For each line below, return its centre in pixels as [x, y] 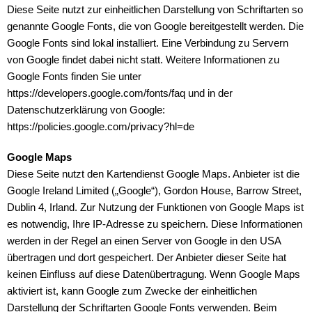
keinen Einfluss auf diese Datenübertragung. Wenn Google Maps [154, 274]
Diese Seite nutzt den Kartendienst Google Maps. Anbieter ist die [153, 174]
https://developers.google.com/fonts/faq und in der [120, 93]
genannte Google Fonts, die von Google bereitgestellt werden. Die [155, 26]
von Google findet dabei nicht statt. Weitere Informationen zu [143, 60]
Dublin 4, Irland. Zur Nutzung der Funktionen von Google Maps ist [155, 208]
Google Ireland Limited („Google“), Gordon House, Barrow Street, [154, 191]
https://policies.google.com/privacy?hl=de [101, 127]
